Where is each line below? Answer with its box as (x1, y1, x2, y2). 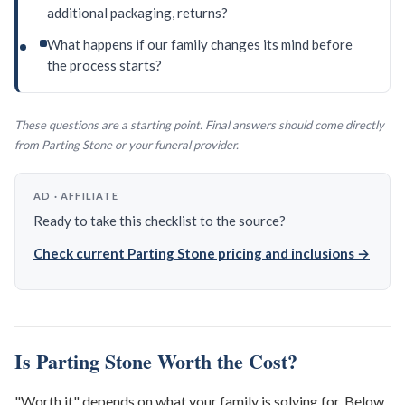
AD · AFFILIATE (33, 190, 118, 202)
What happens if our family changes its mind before (47, 36, 353, 52)
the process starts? (47, 57, 162, 73)
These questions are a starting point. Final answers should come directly (14, 118, 384, 132)
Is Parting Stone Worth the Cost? (14, 346, 297, 376)
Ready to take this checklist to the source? (33, 212, 286, 229)
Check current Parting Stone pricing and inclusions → (33, 245, 370, 261)
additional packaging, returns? (47, 5, 228, 21)
